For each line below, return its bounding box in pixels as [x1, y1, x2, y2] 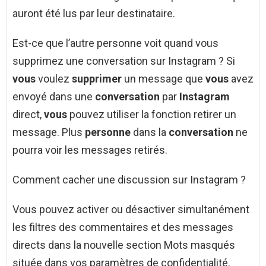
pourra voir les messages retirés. [12, 144, 167, 157]
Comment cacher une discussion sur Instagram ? [12, 173, 246, 186]
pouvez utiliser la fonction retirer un [67, 108, 236, 121]
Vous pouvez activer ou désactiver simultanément [12, 203, 249, 216]
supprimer [72, 72, 122, 85]
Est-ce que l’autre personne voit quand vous [12, 37, 218, 50]
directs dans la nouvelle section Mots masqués [12, 239, 235, 252]
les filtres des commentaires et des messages [12, 221, 233, 234]
